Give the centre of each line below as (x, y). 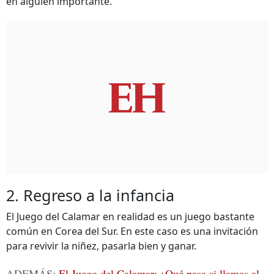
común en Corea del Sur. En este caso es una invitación (132, 231)
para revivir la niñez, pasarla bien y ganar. (101, 246)
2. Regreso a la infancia (90, 195)
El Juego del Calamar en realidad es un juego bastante (130, 217)
